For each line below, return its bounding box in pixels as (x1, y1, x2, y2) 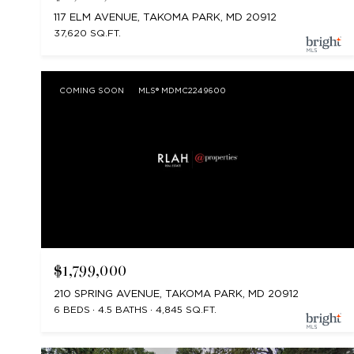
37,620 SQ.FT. (54, 27, 121, 40)
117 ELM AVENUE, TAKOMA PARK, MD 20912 (54, 11, 277, 24)
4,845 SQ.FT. (156, 303, 217, 315)
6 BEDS (54, 303, 90, 315)
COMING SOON (59, 85, 124, 96)
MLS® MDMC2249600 (138, 85, 226, 96)
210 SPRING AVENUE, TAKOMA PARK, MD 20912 (54, 287, 299, 299)
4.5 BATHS (98, 303, 148, 315)
